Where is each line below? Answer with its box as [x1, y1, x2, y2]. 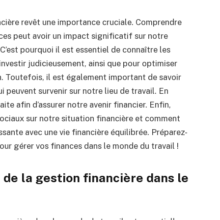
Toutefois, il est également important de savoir [5, 72, 181, 82]
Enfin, [149, 99, 171, 110]
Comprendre [135, 17, 182, 27]
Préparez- [151, 127, 188, 137]
